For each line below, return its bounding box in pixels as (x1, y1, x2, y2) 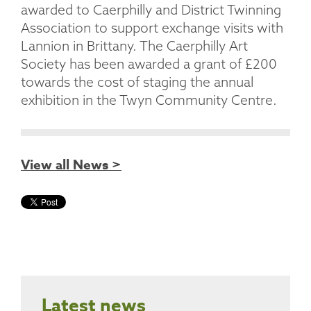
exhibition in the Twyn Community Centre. (21, 92, 277, 109)
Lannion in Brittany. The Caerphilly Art (21, 37, 248, 55)
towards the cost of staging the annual (21, 74, 253, 91)
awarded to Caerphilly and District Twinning (21, 1, 281, 19)
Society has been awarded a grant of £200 (21, 56, 277, 73)
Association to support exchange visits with (21, 19, 283, 37)
